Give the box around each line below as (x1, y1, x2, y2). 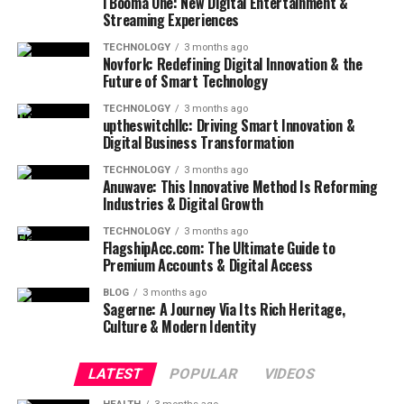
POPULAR (168, 365, 241, 382)
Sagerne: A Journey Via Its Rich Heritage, (102, 298, 345, 320)
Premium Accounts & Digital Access (102, 254, 314, 276)
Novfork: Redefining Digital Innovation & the (102, 53, 363, 75)
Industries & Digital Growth (102, 193, 264, 215)
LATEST (87, 365, 146, 382)
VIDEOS (262, 365, 318, 382)
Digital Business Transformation (102, 132, 294, 153)
